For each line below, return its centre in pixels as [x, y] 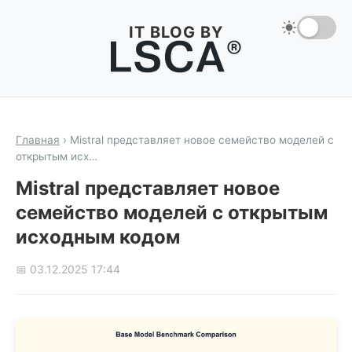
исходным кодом [98, 237]
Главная [38, 140]
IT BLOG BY [176, 32]
